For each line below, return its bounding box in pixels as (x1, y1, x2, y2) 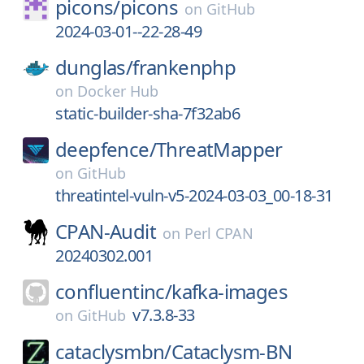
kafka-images (171, 278, 288, 305)
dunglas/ (55, 54, 133, 80)
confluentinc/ (55, 278, 172, 305)
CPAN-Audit (55, 218, 156, 245)
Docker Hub (77, 81, 158, 101)
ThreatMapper (156, 136, 283, 162)
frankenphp (132, 54, 236, 80)
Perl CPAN (184, 223, 253, 243)
